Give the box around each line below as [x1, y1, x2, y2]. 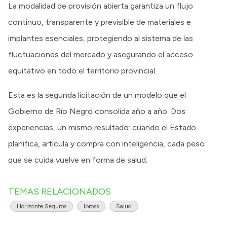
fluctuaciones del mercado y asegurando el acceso [8, 49, 193, 59]
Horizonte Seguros [17, 202, 66, 210]
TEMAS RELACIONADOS [8, 185, 111, 197]
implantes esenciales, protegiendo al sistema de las [8, 33, 193, 43]
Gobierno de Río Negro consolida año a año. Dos [8, 106, 185, 116]
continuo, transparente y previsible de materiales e [8, 17, 191, 27]
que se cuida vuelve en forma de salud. [8, 155, 147, 165]
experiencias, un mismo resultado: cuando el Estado [8, 122, 196, 132]
